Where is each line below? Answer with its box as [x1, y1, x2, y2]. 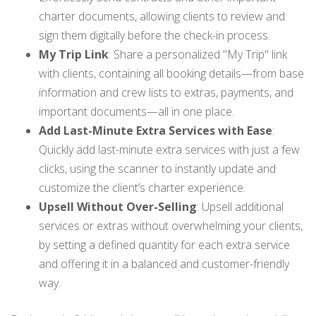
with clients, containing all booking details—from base [39, 65, 304, 81]
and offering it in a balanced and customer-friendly [39, 255, 289, 272]
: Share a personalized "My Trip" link [109, 46, 287, 62]
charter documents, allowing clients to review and [39, 8, 285, 24]
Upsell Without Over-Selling [39, 198, 197, 214]
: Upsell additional [197, 198, 284, 214]
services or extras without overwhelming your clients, [39, 217, 303, 233]
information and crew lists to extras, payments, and [39, 84, 293, 100]
